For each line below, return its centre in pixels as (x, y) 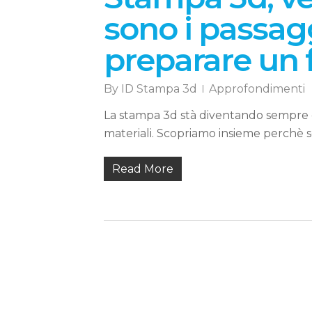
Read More (142, 169)
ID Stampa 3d (159, 89)
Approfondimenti (257, 89)
